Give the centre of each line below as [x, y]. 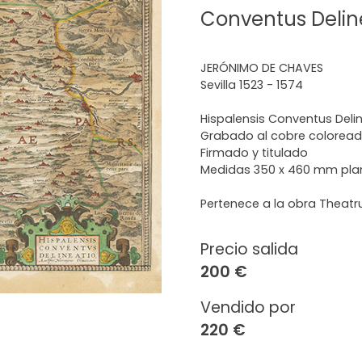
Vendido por [248, 307]
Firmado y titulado [254, 153]
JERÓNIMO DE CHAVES [262, 68]
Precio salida [249, 249]
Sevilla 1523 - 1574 [252, 85]
